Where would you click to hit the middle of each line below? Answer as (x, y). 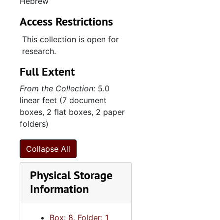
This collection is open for (70, 39)
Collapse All (48, 149)
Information (59, 189)
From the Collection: (57, 88)
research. (39, 51)
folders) (34, 124)
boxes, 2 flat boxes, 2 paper (72, 112)
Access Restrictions (66, 21)
